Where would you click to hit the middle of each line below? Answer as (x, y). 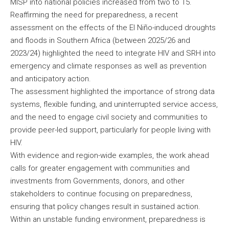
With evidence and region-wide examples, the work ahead (110, 156)
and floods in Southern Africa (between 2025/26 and (100, 41)
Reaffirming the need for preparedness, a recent (94, 15)
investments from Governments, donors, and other (97, 181)
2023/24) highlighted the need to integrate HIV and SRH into (113, 53)
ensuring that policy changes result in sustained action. (105, 207)
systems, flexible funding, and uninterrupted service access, (114, 105)
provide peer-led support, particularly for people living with (110, 130)
